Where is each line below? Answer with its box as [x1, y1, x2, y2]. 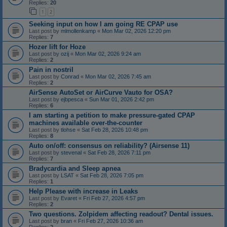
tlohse [61, 127, 75, 133]
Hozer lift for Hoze [29, 43, 86, 51]
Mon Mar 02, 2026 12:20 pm [102, 28, 171, 34]
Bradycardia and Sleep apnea [29, 165, 121, 173]
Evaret [61, 195, 77, 202]
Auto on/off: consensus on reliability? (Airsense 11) [29, 142, 190, 150]
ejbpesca [61, 96, 83, 103]
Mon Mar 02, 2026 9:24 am [75, 51, 141, 57]
